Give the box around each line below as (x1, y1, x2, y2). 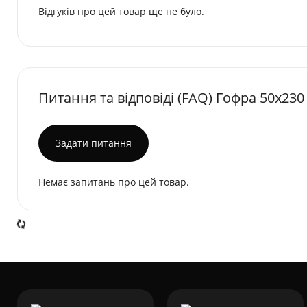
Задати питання (56, 136, 132, 150)
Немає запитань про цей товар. (38, 175, 189, 189)
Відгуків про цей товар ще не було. (38, 5, 204, 19)
